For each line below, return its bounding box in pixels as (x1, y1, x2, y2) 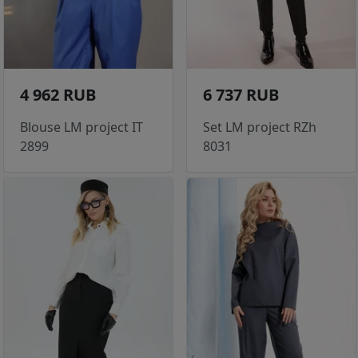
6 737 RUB (203, 84, 279, 106)
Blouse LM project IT (20, 118, 143, 137)
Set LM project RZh (203, 118, 316, 137)
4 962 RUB (20, 84, 96, 106)
